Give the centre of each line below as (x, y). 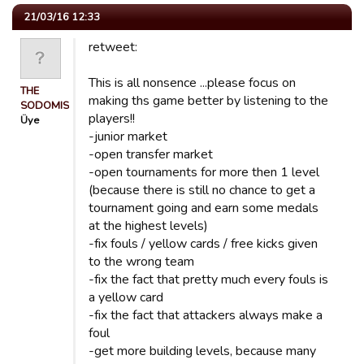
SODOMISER (51, 106)
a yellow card (126, 297)
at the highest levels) (148, 226)
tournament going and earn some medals (204, 208)
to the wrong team (141, 262)
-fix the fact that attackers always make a (206, 315)
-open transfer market (151, 154)
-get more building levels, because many (202, 351)
